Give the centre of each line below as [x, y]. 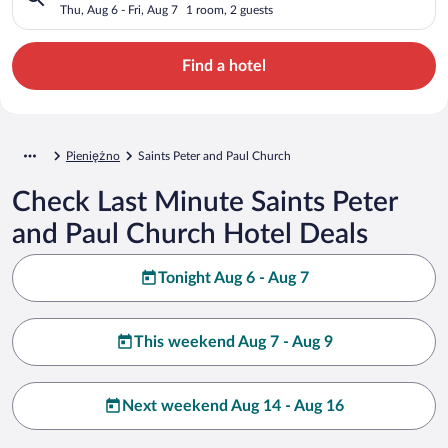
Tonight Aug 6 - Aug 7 [233, 277]
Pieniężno [93, 155]
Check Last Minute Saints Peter [204, 201]
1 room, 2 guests [229, 9]
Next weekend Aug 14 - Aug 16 [233, 405]
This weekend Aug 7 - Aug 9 [233, 341]
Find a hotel [224, 65]
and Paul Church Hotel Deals [190, 233]
